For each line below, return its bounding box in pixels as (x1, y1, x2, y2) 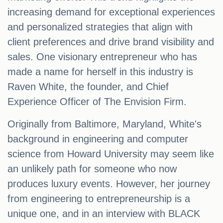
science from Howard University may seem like (7, 148, 214, 160)
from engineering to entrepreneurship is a (7, 193, 190, 205)
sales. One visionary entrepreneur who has (7, 51, 197, 63)
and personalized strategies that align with (7, 21, 193, 33)
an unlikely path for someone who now (7, 163, 177, 175)
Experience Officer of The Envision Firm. (7, 96, 187, 108)
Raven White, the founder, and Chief (7, 81, 169, 93)
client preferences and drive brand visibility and (7, 36, 214, 48)
